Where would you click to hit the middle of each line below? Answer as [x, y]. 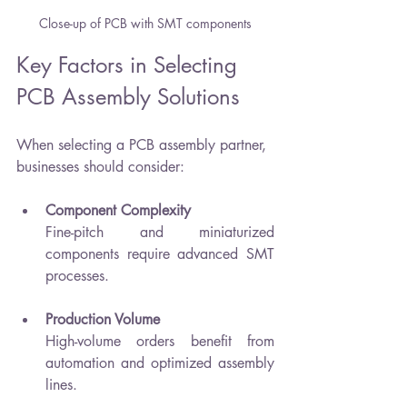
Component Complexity [118, 210]
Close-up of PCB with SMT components [145, 23]
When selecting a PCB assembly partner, [144, 144]
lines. [61, 384]
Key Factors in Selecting [130, 65]
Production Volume [103, 319]
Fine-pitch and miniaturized [160, 232]
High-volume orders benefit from [160, 341]
